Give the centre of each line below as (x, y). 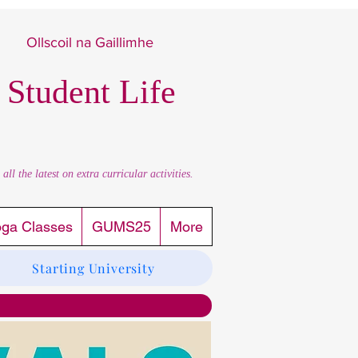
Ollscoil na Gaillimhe (88, 42)
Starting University (93, 268)
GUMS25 (121, 227)
